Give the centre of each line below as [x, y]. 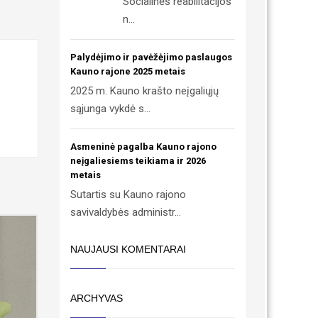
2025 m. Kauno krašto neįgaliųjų [144, 91]
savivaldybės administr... [125, 212]
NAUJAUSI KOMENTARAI [128, 249]
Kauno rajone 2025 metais [127, 71]
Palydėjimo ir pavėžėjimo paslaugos [151, 57]
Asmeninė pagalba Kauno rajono [143, 147]
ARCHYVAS [96, 298]
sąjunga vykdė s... [110, 109]
